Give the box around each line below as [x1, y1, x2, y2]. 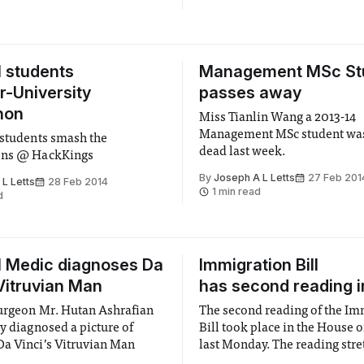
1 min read [212, 185, 261, 197]
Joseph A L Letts [214, 171, 295, 184]
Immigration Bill [199, 255, 318, 275]
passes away [199, 83, 301, 102]
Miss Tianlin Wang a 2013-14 [199, 111, 357, 124]
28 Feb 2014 [48, 175, 109, 188]
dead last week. [199, 145, 286, 158]
